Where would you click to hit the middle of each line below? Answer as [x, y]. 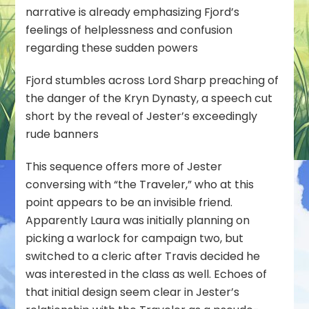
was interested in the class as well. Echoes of [147, 274]
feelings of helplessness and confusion [129, 30]
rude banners [62, 134]
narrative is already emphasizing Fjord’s [133, 12]
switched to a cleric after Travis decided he [143, 256]
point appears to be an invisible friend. [129, 202]
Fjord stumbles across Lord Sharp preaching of [152, 80]
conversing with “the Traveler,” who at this [140, 184]
